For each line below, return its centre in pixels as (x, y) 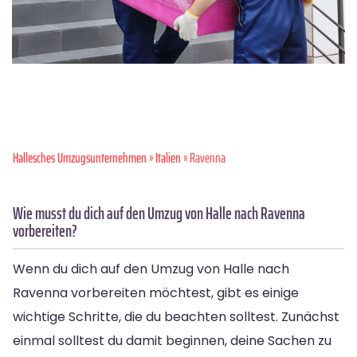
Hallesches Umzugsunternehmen (80, 157)
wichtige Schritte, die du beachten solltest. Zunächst (176, 316)
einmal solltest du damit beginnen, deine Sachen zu (172, 340)
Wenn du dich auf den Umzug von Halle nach (151, 269)
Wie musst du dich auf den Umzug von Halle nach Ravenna (159, 213)
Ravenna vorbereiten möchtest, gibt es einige (156, 292)
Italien (168, 157)
